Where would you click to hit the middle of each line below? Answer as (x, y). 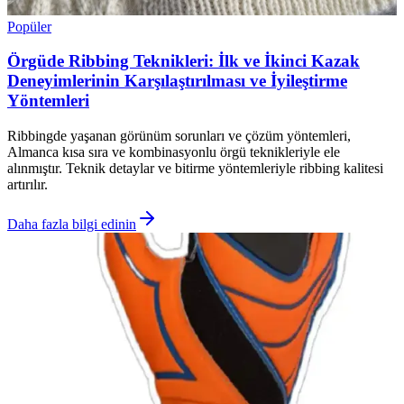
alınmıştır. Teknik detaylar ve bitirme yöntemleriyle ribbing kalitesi (195, 168)
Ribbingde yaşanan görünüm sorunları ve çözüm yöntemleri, (179, 135)
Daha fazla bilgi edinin (72, 224)
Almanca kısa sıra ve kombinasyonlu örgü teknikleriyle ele (174, 151)
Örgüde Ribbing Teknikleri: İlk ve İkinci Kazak (184, 61)
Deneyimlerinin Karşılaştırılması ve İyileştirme (177, 81)
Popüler (29, 26)
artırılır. (28, 184)
